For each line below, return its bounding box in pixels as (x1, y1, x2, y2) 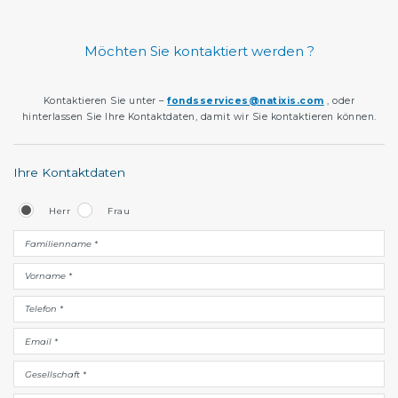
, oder (323, 95, 355, 107)
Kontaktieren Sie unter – (43, 95, 168, 107)
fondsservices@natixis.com (167, 95, 324, 107)
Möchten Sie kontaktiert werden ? (84, 43, 314, 60)
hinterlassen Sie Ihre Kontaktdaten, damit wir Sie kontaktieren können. (21, 111, 377, 123)
